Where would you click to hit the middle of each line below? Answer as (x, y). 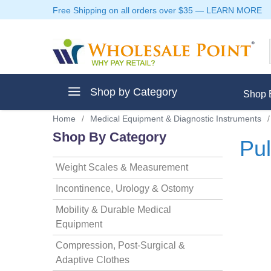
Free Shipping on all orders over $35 (123, 10)
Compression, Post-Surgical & (120, 245)
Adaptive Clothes (93, 260)
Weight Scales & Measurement (122, 167)
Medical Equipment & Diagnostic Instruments (176, 119)
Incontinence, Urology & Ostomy (125, 188)
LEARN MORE (234, 10)
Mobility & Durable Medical (113, 210)
